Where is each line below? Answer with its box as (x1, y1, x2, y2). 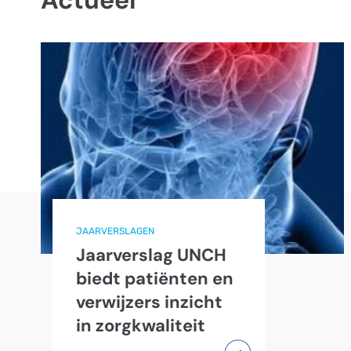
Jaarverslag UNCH (76, 244, 226, 267)
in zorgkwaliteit (76, 314, 205, 338)
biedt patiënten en (76, 267, 233, 291)
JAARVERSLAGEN (76, 226, 154, 237)
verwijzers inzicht (76, 291, 223, 314)
